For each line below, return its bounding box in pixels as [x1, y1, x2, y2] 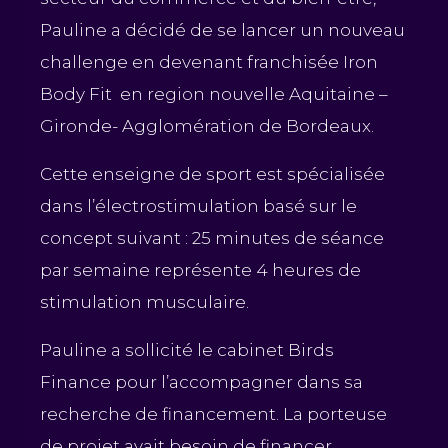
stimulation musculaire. [40, 291, 249, 312]
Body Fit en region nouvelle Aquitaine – [40, 83, 388, 104]
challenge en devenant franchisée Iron [40, 51, 378, 72]
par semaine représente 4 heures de [40, 259, 361, 280]
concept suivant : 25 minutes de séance [40, 227, 384, 248]
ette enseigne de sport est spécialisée [52, 163, 385, 184]
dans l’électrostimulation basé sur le [40, 195, 357, 216]
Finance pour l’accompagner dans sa [40, 371, 363, 392]
